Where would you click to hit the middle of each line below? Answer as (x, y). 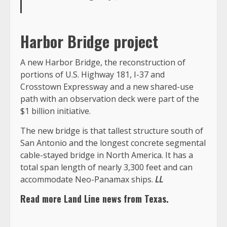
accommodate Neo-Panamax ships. (88, 180)
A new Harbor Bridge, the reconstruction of (103, 63)
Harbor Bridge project (89, 42)
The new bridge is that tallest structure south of (112, 131)
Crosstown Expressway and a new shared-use (107, 87)
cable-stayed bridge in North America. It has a (107, 155)
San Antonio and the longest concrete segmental (113, 143)
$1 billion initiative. (55, 111)
